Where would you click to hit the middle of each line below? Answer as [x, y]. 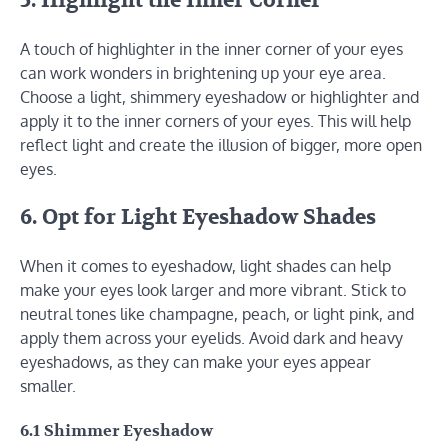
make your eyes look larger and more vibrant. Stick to [213, 289]
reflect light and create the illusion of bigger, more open [221, 145]
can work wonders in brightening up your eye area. [203, 73]
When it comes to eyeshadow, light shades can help [205, 265]
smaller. [48, 385]
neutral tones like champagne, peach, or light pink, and [217, 313]
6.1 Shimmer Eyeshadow [116, 431]
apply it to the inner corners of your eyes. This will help [215, 121]
